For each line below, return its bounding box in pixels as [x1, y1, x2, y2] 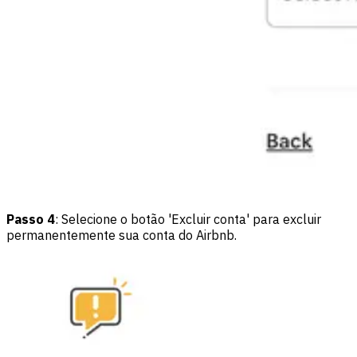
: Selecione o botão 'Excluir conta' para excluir [55, 211, 321, 228]
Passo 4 [6, 211, 55, 228]
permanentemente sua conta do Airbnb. [6, 227, 237, 244]
